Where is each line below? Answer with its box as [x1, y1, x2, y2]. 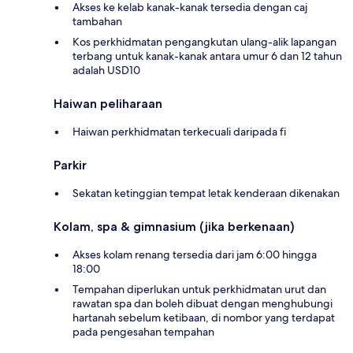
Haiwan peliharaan [54, 95, 162, 111]
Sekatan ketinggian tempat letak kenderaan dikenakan [72, 185, 340, 200]
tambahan [72, 13, 122, 28]
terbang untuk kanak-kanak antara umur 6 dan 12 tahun [72, 48, 342, 63]
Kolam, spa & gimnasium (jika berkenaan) [54, 218, 295, 234]
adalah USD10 [72, 62, 140, 77]
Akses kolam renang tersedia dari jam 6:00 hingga [72, 247, 317, 262]
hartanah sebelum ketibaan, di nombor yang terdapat [72, 310, 335, 325]
